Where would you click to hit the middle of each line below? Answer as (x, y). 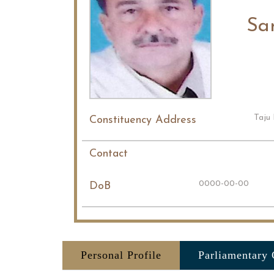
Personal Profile (121, 255)
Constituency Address (143, 120)
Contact (108, 154)
